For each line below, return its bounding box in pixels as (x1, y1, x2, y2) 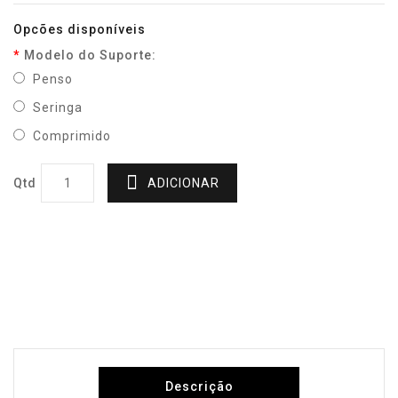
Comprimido (29, 129, 111, 144)
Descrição (164, 379, 234, 394)
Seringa (29, 100, 83, 115)
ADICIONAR (147, 176, 219, 191)
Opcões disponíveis (13, 22, 146, 37)
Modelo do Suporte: (24, 48, 156, 63)
